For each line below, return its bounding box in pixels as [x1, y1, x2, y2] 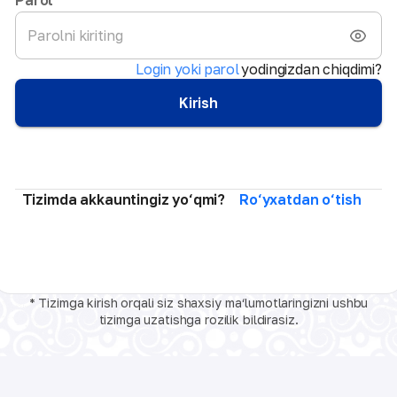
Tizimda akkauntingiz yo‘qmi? [21, 191, 226, 208]
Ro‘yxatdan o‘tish [239, 191, 362, 208]
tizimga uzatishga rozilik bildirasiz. [98, 311, 299, 327]
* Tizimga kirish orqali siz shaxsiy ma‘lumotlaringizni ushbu [28, 294, 369, 310]
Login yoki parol [136, 60, 239, 79]
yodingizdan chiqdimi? [241, 60, 382, 79]
